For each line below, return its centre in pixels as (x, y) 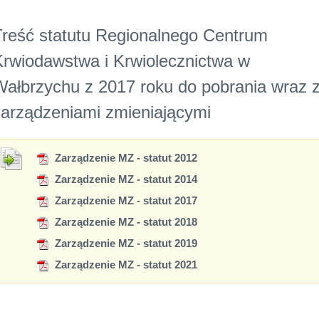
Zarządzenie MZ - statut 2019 (125, 244)
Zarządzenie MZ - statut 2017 (125, 201)
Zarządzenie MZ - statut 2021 (125, 265)
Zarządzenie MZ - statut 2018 (125, 222)
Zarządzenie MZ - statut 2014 (125, 179)
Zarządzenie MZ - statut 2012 (125, 158)
